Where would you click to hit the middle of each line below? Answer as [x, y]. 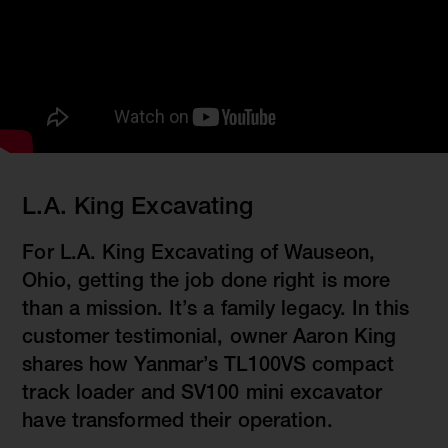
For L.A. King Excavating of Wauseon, [198, 254]
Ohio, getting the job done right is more [206, 282]
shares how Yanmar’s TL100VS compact [208, 366]
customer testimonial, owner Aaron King [209, 338]
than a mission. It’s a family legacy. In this [215, 310]
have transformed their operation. [177, 422]
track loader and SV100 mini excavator [202, 394]
